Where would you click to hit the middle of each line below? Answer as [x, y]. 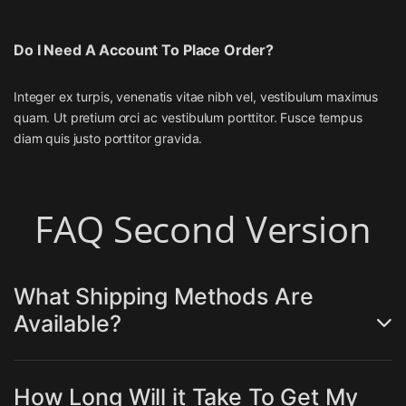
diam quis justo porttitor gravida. [108, 139]
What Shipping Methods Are [164, 297]
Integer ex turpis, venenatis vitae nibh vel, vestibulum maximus [196, 97]
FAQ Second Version [203, 229]
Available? [68, 324]
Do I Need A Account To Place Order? [144, 50]
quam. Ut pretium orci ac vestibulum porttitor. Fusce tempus [188, 118]
